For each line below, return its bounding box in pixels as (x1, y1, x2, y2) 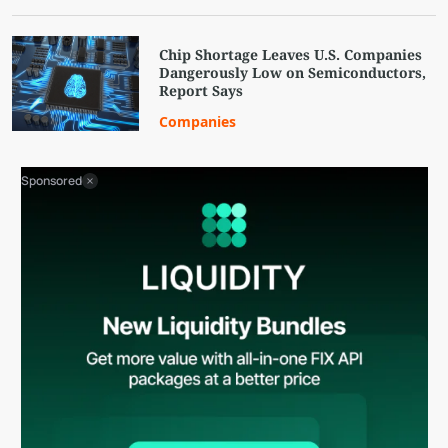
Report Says (159, 80, 244, 100)
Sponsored (20, 171, 83, 189)
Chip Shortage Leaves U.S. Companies (159, 44, 423, 64)
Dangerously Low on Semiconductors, (159, 62, 427, 82)
